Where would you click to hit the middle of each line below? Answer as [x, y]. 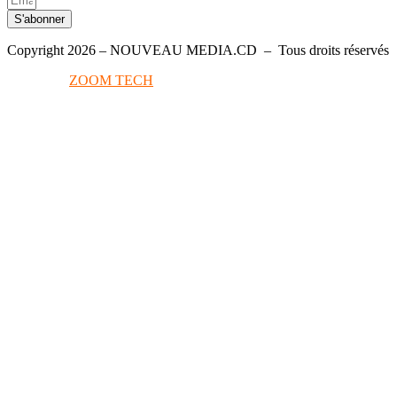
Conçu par [36, 81]
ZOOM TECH [111, 81]
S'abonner [39, 19]
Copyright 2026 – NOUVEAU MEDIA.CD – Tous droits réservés [198, 51]
